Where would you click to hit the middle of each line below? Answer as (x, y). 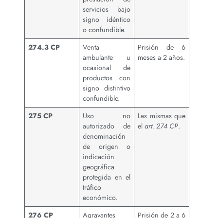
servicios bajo (107, 9)
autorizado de (107, 126)
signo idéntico (107, 20)
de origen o (107, 147)
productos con (107, 78)
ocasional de (107, 68)
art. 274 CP (162, 126)
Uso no (107, 116)
